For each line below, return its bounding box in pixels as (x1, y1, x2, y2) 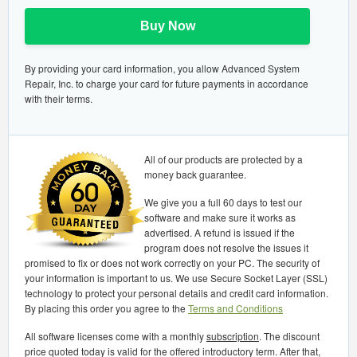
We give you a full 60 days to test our (144, 195, 302, 209)
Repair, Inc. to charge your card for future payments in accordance (25, 76, 308, 90)
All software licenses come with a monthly (25, 329, 206, 343)
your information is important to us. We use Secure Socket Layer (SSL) (25, 271, 328, 284)
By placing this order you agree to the (25, 301, 188, 315)
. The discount (259, 329, 320, 343)
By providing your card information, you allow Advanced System (25, 61, 300, 75)
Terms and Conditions (188, 301, 283, 315)
